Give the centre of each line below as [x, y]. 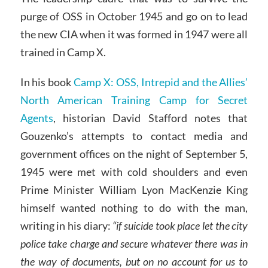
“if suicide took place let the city [180, 225]
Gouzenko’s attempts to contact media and [134, 135]
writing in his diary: [66, 225]
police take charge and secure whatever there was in [134, 243]
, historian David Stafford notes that [150, 118]
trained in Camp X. [63, 52]
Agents [36, 118]
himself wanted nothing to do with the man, [134, 207]
